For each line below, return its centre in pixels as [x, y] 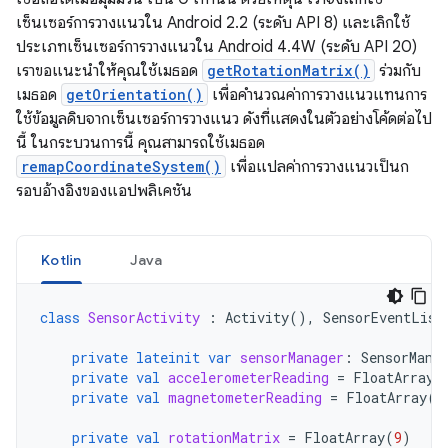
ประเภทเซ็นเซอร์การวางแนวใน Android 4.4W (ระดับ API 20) [216, 47]
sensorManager [292, 357]
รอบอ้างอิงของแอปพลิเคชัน [104, 191]
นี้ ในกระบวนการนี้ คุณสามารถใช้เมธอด [140, 143]
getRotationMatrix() [288, 70]
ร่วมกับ [398, 71]
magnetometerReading [245, 397]
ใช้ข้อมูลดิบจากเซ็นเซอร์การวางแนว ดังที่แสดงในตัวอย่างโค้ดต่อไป [224, 119]
